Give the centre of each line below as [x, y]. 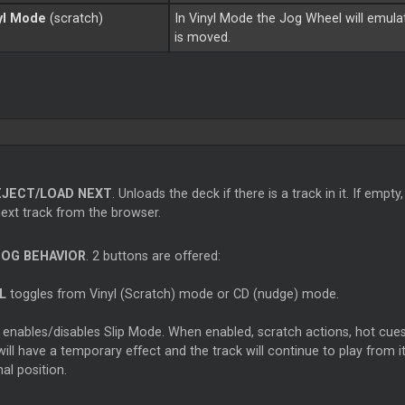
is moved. [203, 38]
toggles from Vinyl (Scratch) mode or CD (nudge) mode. [172, 294]
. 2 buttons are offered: [153, 256]
